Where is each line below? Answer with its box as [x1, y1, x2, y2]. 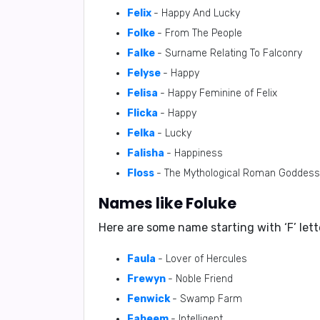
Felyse [127, 67, 161, 79]
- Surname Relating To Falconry [157, 47, 302, 59]
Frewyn [127, 273, 166, 285]
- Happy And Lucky [154, 7, 240, 19]
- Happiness [166, 147, 223, 159]
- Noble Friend [168, 273, 233, 285]
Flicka [127, 107, 158, 119]
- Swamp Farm [172, 293, 242, 305]
